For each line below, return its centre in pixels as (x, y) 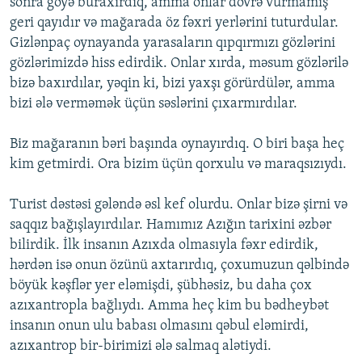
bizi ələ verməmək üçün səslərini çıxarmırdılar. (154, 104)
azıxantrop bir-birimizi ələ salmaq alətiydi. (141, 347)
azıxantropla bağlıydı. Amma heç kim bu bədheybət (169, 306)
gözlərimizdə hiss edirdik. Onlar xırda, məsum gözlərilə (179, 64)
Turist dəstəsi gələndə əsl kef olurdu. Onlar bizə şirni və (179, 205)
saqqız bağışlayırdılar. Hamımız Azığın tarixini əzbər (170, 225)
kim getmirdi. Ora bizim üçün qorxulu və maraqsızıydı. (178, 165)
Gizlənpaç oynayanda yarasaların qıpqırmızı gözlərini (173, 44)
